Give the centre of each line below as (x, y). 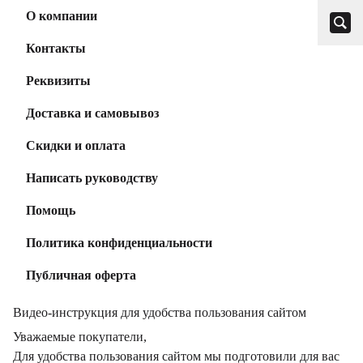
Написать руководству (92, 178)
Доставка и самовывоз (92, 113)
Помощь (51, 210)
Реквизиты (58, 81)
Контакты (56, 48)
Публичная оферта (81, 275)
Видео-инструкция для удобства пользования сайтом (160, 312)
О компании (62, 16)
